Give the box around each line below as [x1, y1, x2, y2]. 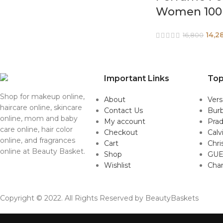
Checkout [104, 127, 138, 137]
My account [104, 116, 145, 126]
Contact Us [104, 106, 143, 115]
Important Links [104, 73, 169, 83]
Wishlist [104, 160, 131, 170]
